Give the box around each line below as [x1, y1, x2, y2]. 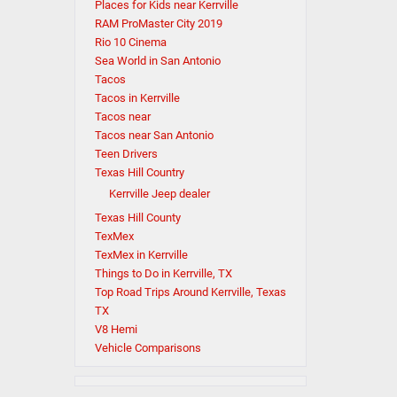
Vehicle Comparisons [94, 341, 201, 354]
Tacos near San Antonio [94, 128, 214, 142]
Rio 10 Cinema [94, 35, 167, 49]
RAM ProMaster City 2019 [94, 17, 222, 30]
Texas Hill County [94, 211, 181, 224]
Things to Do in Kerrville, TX [94, 267, 232, 280]
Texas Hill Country [94, 166, 184, 179]
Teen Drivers [94, 147, 158, 160]
